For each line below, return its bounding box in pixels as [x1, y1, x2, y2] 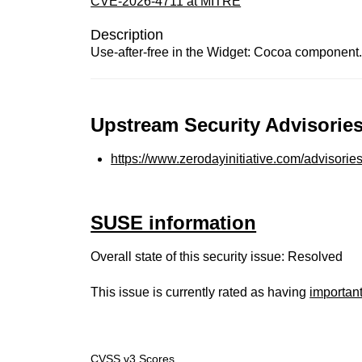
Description [90, 27, 164, 43]
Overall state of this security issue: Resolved [90, 250, 343, 263]
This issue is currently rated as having [90, 285, 310, 299]
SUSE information [90, 212, 257, 234]
